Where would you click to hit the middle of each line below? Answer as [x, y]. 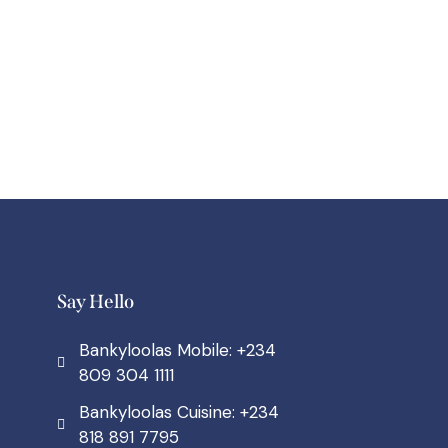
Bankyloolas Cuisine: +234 [179, 411]
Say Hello [95, 301]
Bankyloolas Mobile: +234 [177, 349]
